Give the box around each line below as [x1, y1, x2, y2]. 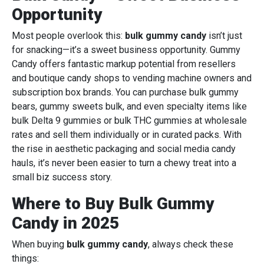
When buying [12, 239, 67, 250]
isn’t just [206, 30, 242, 42]
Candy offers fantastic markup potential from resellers [12, 58, 236, 70]
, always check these [148, 239, 233, 250]
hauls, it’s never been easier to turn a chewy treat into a [12, 157, 236, 169]
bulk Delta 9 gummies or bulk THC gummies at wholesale [12, 115, 247, 127]
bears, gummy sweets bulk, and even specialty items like [12, 101, 247, 113]
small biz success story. [12, 171, 112, 183]
